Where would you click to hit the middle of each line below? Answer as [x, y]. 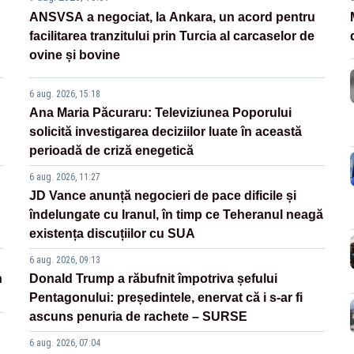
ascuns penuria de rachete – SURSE [139, 317]
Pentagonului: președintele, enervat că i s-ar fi [166, 298]
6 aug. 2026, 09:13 [65, 260]
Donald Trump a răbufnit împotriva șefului [154, 279]
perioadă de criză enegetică [112, 151]
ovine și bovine [75, 55]
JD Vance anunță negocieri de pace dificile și [163, 196]
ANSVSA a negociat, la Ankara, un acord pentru [173, 17]
